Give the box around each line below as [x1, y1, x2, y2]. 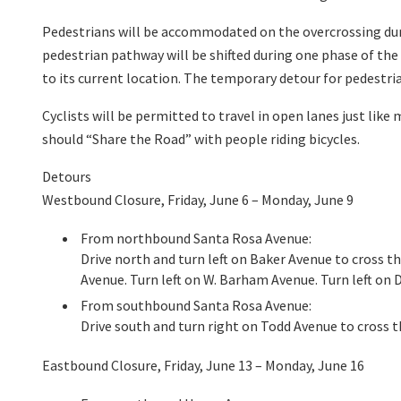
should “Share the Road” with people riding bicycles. [42, 130, 360, 149]
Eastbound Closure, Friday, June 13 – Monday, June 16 [42, 356, 364, 375]
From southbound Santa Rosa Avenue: [81, 296, 311, 315]
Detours [42, 167, 91, 186]
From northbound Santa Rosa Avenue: [81, 229, 311, 248]
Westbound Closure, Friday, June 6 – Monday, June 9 [42, 191, 354, 209]
